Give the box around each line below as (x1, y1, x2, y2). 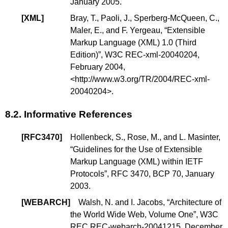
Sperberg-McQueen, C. (134, 13, 217, 22)
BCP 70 (153, 169, 181, 179)
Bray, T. (70, 13, 97, 22)
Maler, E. (70, 25, 102, 35)
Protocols (70, 169, 104, 179)
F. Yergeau (122, 25, 160, 35)
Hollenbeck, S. (70, 133, 123, 142)
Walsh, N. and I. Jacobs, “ (78, 198, 169, 207)
